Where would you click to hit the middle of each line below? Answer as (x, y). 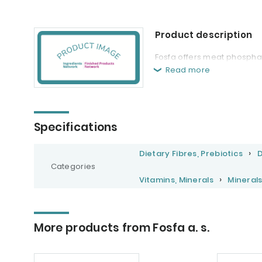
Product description (204, 35)
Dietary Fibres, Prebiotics (191, 153)
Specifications (76, 127)
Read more (188, 70)
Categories (73, 166)
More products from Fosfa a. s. (122, 227)
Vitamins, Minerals (176, 180)
